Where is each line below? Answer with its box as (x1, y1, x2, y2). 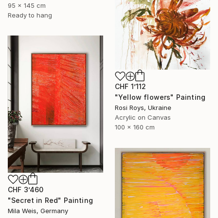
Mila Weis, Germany (8, 206, 68, 215)
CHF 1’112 (115, 82, 146, 91)
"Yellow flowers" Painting (115, 93, 205, 102)
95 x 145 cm (8, 1, 46, 10)
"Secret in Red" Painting (8, 196, 93, 204)
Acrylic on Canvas (115, 113, 171, 122)
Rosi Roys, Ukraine (115, 104, 171, 112)
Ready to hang (8, 11, 52, 19)
